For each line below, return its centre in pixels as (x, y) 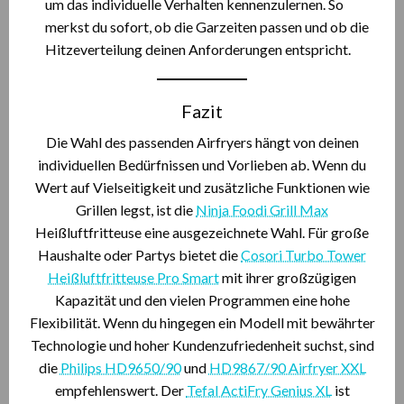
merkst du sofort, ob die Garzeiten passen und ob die (207, 27)
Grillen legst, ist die (136, 210)
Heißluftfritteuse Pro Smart (133, 277)
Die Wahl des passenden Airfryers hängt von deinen (202, 142)
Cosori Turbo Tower (303, 255)
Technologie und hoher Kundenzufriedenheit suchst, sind (202, 345)
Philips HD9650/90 (120, 367)
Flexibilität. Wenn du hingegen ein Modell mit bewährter (202, 322)
